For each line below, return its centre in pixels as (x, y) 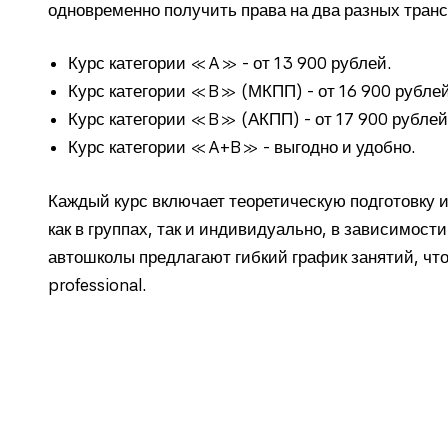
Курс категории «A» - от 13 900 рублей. (229, 63)
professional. (97, 284)
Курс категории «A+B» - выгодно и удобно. (241, 147)
